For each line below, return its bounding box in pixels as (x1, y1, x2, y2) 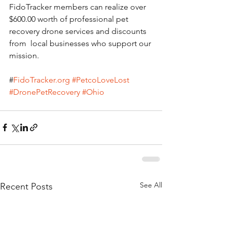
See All (140, 180, 162, 190)
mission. (9, 50, 39, 60)
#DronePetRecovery (9, 87, 80, 97)
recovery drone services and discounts (9, 26, 148, 36)
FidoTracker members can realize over (9, 2, 148, 12)
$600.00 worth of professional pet (9, 14, 130, 24)
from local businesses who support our (9, 38, 153, 48)
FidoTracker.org (13, 74, 70, 85)
